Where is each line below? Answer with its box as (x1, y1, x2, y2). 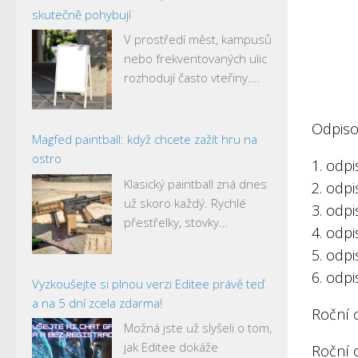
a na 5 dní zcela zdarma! (32, 294, 162, 311)
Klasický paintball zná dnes (124, 175, 267, 192)
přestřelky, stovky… (124, 213, 228, 230)
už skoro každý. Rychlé (124, 194, 246, 211)
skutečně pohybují (32, 6, 131, 22)
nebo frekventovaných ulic (124, 50, 267, 66)
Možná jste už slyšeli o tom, (124, 320, 272, 336)
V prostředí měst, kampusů (124, 31, 272, 47)
